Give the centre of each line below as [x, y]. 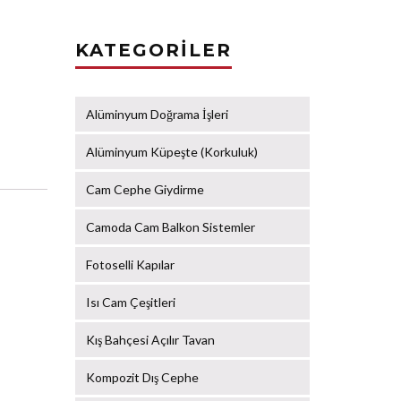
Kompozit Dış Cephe [142, 378]
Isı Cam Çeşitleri [130, 303]
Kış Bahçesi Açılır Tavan [150, 340]
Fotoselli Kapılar [130, 265]
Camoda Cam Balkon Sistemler [170, 227]
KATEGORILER [153, 51]
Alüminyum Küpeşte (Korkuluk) [171, 152]
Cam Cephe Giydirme [145, 190]
